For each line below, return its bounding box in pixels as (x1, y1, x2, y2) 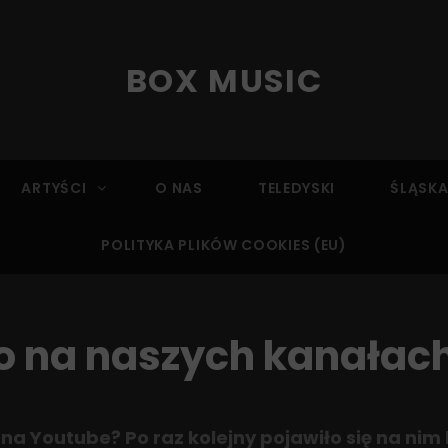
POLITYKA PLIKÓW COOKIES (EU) (101, 235, 347, 255)
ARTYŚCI (21, 178, 87, 198)
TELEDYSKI (257, 178, 336, 198)
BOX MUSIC (125, 57, 323, 103)
